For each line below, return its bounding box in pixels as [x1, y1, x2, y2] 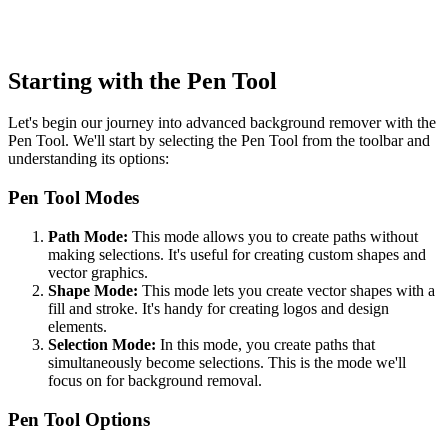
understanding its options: [8, 150, 169, 168]
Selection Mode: [48, 335, 156, 353]
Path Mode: [48, 227, 128, 245]
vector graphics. [48, 263, 148, 281]
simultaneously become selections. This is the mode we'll [48, 353, 406, 371]
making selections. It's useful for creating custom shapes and [48, 245, 426, 263]
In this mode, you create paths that [156, 335, 375, 353]
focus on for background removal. [48, 371, 262, 389]
